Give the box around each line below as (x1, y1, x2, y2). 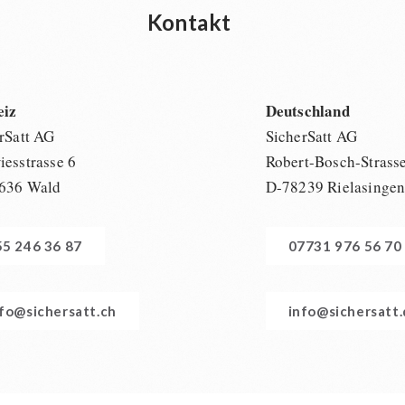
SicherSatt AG (265, 126, 358, 147)
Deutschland (265, 99, 350, 123)
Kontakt (146, 9, 231, 36)
